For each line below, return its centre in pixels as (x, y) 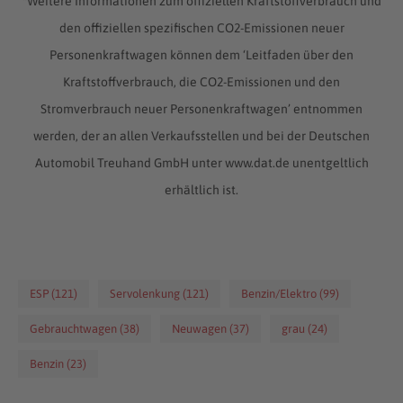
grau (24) (305, 328)
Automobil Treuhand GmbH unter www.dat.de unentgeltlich (201, 162)
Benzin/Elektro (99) (291, 293)
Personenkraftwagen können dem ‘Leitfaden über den (201, 54)
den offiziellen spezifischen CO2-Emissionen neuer (201, 27)
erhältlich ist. (201, 189)
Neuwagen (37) (211, 328)
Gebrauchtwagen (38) (85, 328)
